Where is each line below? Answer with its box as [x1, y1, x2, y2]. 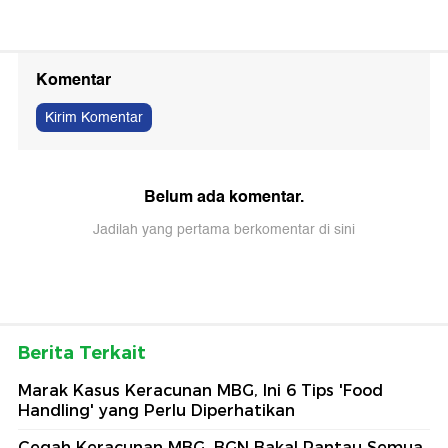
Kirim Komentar [45, 106, 143, 130]
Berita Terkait [18, 342, 146, 365]
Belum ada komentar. [144, 183, 304, 211]
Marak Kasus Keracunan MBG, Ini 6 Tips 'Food [18, 381, 383, 401]
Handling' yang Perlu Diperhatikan [18, 401, 295, 421]
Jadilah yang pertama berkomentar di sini [93, 218, 355, 242]
